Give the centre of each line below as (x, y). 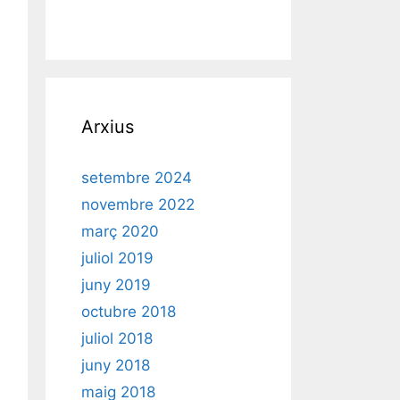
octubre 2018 (129, 312)
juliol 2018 (117, 339)
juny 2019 (116, 285)
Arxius (108, 127)
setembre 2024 (137, 178)
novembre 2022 (138, 205)
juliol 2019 (117, 258)
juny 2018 (116, 366)
